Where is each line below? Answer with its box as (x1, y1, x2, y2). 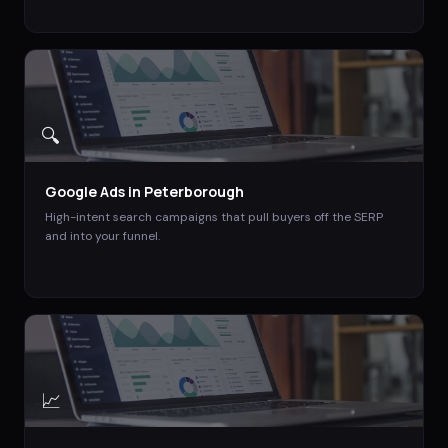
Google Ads (45, 181, 125, 201)
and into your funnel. (45, 227, 160, 244)
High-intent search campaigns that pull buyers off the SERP (45, 208, 383, 225)
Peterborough (144, 181, 244, 201)
